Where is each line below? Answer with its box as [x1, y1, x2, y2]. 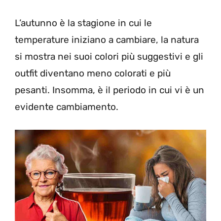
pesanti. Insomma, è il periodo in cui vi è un [15, 84, 204, 96]
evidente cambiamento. [15, 101, 118, 112]
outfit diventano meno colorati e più [15, 68, 171, 79]
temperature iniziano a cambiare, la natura [15, 34, 199, 45]
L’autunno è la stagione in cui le [15, 17, 152, 29]
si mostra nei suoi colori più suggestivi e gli [15, 51, 203, 62]
